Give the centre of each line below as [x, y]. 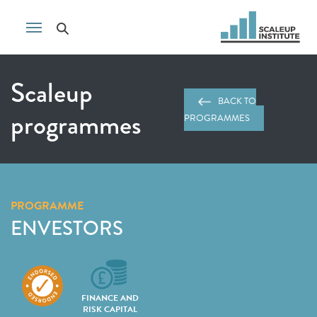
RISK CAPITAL [110, 309]
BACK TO [237, 101]
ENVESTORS [67, 228]
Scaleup [52, 93]
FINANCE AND [110, 298]
